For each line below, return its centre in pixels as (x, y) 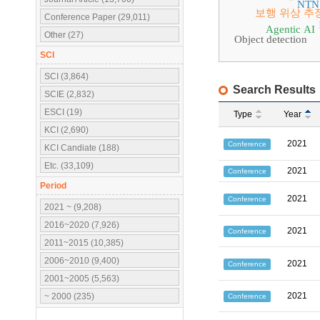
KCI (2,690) (66, 130)
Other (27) (64, 35)
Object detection (271, 39)
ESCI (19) (63, 112)
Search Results (274, 90)
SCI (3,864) (66, 76)
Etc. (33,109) (69, 166)
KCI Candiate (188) (82, 148)
